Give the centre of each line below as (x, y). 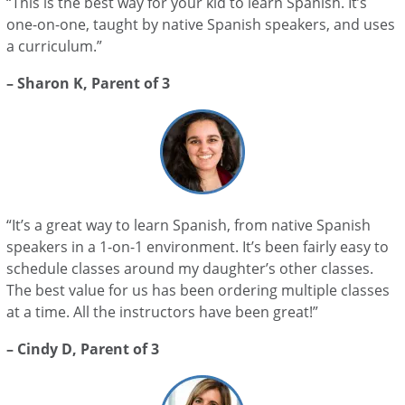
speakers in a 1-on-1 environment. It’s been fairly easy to (198, 246)
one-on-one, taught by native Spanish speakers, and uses (201, 24)
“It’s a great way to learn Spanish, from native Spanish (189, 225)
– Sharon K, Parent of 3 (89, 83)
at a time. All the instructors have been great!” (163, 311)
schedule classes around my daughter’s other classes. (190, 268)
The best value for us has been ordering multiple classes (198, 290)
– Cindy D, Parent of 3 (83, 348)
